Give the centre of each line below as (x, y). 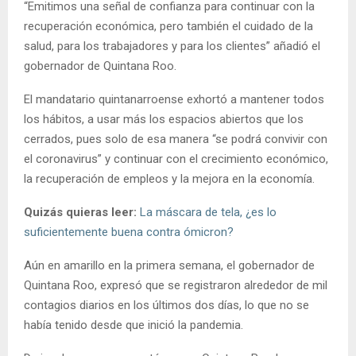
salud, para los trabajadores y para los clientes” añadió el (172, 46)
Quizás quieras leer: (80, 213)
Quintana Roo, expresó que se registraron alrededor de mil (176, 286)
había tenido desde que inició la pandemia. (133, 325)
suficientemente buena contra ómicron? (129, 232)
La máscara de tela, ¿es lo (208, 213)
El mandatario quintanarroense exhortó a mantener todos (174, 100)
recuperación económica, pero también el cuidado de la (168, 27)
